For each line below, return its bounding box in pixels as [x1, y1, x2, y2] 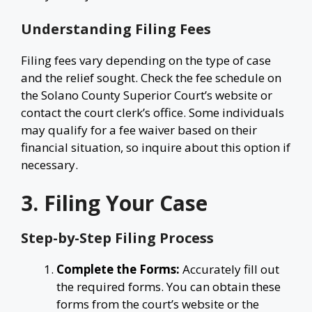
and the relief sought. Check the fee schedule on [21, 69, 281, 86]
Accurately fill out [180, 261, 279, 277]
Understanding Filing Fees [21, 19, 211, 38]
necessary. [21, 156, 78, 173]
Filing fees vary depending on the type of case [21, 52, 271, 68]
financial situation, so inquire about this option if [21, 139, 290, 155]
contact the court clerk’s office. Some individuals [21, 104, 284, 120]
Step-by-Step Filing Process [21, 228, 214, 247]
